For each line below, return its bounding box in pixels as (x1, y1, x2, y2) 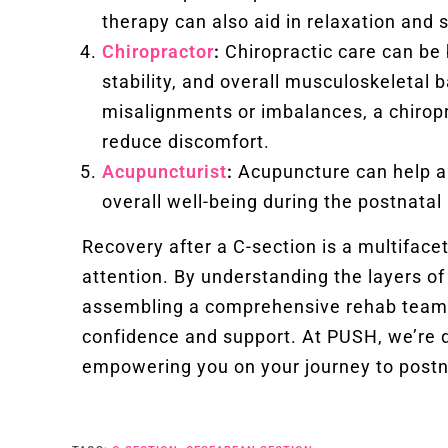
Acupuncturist (102, 160, 227, 182)
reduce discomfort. (102, 130, 270, 152)
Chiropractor (102, 40, 214, 62)
